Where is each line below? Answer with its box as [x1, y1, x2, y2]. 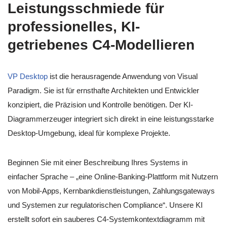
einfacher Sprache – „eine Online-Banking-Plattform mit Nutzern [8, 172, 218, 181]
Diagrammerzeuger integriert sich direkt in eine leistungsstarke [8, 115, 214, 124]
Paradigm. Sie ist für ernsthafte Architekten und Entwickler [8, 86, 199, 95]
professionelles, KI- [8, 19, 140, 35]
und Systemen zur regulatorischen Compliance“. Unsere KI [8, 201, 203, 210]
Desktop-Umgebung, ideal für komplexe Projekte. [8, 129, 170, 138]
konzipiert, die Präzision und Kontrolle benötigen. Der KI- [8, 100, 193, 109]
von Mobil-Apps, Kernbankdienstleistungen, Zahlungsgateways [8, 186, 215, 196]
